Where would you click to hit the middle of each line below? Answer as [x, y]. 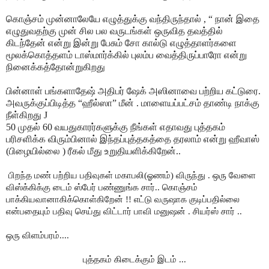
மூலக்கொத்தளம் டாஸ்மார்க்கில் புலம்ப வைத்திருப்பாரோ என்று [126, 55]
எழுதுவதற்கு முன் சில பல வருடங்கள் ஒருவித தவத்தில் [114, 31]
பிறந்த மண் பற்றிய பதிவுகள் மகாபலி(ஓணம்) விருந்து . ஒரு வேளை [132, 175]
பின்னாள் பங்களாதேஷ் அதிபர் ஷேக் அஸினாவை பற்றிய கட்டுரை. [133, 91]
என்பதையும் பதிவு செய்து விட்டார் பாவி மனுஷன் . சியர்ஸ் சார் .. [124, 211]
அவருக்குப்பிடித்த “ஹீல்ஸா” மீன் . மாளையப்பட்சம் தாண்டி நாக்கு [133, 103]
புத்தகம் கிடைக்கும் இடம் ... [134, 259]
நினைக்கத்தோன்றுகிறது [56, 67]
